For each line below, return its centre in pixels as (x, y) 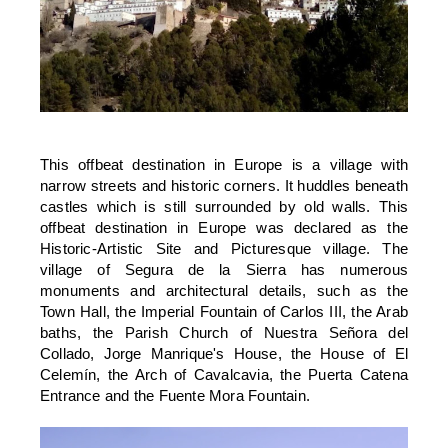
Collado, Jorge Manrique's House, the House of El (224, 354)
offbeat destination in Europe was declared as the (224, 228)
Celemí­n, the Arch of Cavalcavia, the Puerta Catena (224, 375)
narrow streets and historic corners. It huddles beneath (224, 186)
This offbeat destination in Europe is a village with (224, 165)
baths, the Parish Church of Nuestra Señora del (224, 333)
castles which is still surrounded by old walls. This (224, 207)
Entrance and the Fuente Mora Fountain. (175, 396)
